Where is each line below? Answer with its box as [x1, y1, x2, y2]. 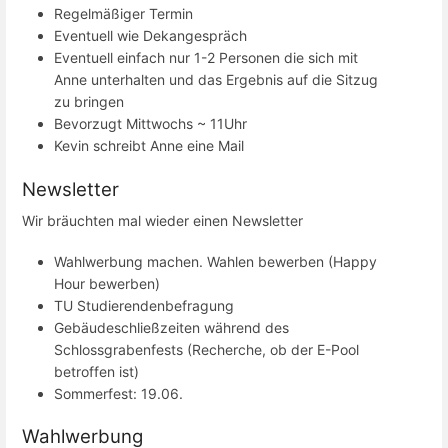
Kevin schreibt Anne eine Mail [54, 137, 244, 155]
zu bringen [54, 93, 124, 111]
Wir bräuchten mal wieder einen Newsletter [22, 211, 303, 229]
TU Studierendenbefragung [54, 296, 234, 314]
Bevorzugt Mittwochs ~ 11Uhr [54, 115, 247, 133]
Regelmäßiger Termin [54, 5, 193, 23]
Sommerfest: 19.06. [54, 384, 183, 402]
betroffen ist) [54, 362, 139, 380]
